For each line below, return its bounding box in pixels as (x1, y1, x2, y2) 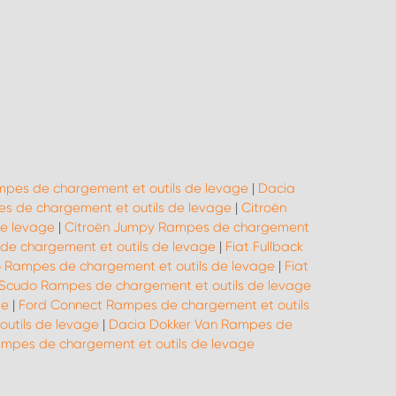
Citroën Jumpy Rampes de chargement (64, 219, 309, 235)
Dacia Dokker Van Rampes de (108, 316, 293, 332)
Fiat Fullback (225, 239, 303, 255)
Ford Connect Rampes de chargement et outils (18, 297, 309, 313)
